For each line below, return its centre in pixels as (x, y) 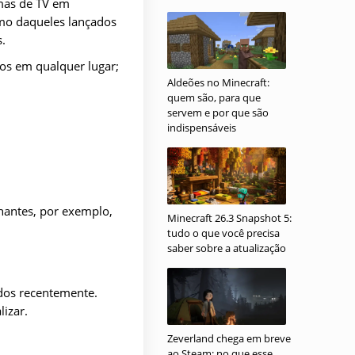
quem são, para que (214, 97)
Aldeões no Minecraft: (218, 82)
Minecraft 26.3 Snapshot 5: (229, 218)
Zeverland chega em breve (229, 338)
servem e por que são (218, 113)
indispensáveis (202, 128)
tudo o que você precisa (223, 233)
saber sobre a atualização (227, 248)
